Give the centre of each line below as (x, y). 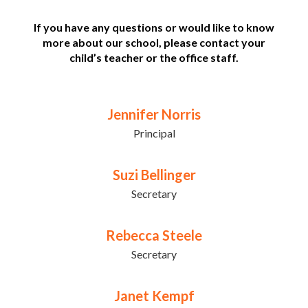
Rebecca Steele (154, 235)
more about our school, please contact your (154, 43)
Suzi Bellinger (154, 175)
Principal (154, 133)
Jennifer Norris (154, 114)
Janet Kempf (154, 296)
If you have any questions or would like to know (154, 27)
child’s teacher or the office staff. (154, 58)
